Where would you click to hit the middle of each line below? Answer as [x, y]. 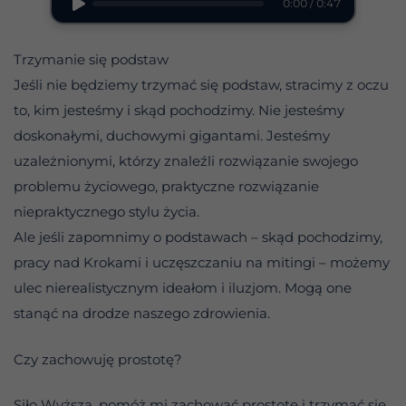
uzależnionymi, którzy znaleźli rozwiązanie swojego [186, 161]
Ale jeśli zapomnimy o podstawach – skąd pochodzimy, [198, 237]
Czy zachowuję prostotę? [98, 359]
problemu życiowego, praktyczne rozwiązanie [166, 187]
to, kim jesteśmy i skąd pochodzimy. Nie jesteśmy [179, 111]
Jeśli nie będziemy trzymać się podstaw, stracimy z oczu [201, 85]
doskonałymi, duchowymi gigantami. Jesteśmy [172, 136]
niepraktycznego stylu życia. [106, 212]
